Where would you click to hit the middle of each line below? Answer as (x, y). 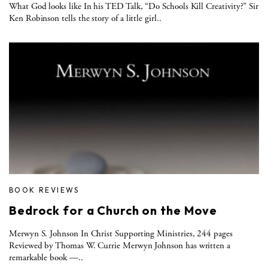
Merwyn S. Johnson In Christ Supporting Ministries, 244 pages (121, 233)
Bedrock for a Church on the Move (113, 210)
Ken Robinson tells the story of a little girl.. (85, 18)
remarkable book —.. (46, 257)
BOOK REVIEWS (44, 190)
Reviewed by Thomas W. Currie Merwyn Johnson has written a (120, 245)
